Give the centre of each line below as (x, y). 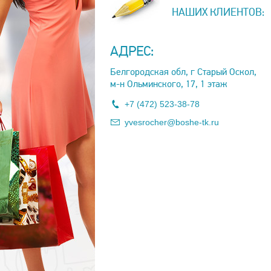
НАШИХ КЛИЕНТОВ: (218, 12)
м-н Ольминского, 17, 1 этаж (168, 84)
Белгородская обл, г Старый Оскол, (183, 72)
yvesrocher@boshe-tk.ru (172, 122)
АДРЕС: (132, 51)
